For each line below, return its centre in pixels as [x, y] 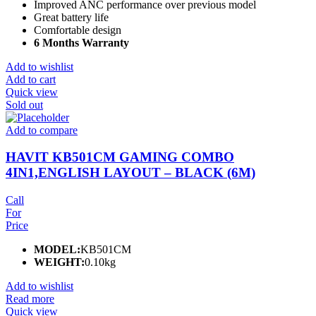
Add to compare [42, 130]
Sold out [24, 104]
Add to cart [31, 79]
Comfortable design [78, 30]
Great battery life [71, 17]
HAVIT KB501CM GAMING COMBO [120, 157]
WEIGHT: [59, 262]
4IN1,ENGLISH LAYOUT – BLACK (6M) [130, 173]
